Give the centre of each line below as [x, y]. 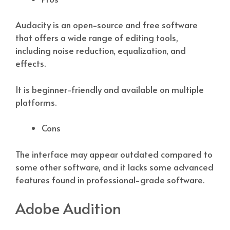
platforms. [36, 102]
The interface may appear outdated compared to [114, 154]
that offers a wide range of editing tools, [97, 38]
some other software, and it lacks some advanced [114, 167]
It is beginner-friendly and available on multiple [110, 89]
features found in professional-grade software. [110, 179]
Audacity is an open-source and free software [107, 25]
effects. [31, 63]
